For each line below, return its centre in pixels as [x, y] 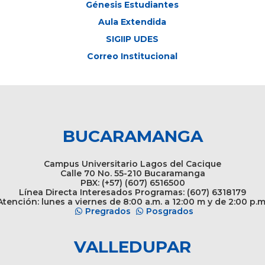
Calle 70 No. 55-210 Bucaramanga [132, 173]
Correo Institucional [132, 56]
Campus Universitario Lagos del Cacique [132, 164]
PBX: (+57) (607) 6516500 [132, 182]
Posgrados [169, 211]
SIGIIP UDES [132, 39]
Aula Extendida [132, 22]
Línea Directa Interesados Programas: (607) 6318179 [132, 192]
